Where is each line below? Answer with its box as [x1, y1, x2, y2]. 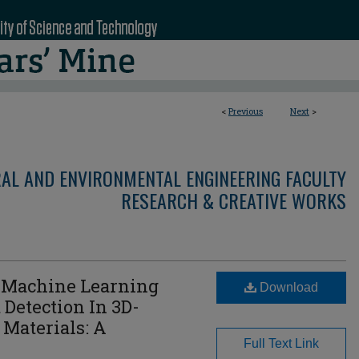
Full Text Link [244, 337, 319, 350]
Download [256, 280, 318, 294]
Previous [228, 105, 263, 117]
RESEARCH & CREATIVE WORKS [121, 186, 346, 215]
